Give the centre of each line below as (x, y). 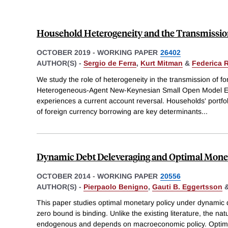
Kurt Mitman (162, 63)
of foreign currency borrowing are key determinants (119, 111)
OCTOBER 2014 (64, 176)
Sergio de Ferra (110, 63)
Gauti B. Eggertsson (187, 187)
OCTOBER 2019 (64, 52)
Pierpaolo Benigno (116, 187)
